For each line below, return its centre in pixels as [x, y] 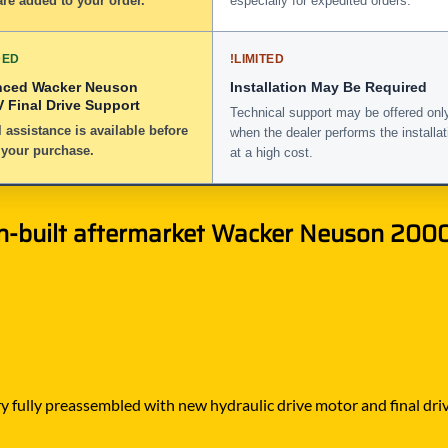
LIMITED [259, 58]
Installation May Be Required [328, 86]
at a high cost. [271, 152]
